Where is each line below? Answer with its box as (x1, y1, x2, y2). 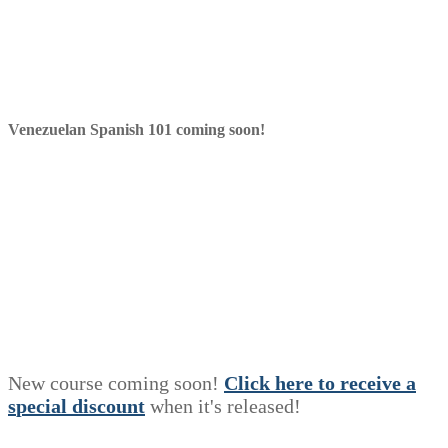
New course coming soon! (8, 372, 224, 395)
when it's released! (145, 395, 301, 418)
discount (72, 395, 145, 418)
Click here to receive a (224, 372, 416, 395)
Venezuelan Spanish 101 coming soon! (8, 121, 265, 139)
